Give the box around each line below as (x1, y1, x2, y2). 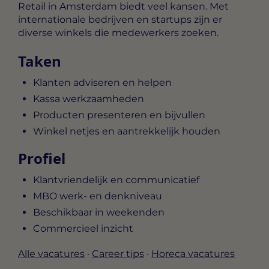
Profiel (18, 148, 65, 169)
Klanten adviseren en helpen (33, 77, 172, 89)
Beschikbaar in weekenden (33, 207, 165, 219)
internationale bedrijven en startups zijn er (18, 13, 222, 25)
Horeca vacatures (151, 248, 235, 260)
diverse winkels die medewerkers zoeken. (18, 26, 219, 38)
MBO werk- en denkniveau (33, 190, 162, 202)
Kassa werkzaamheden (33, 93, 144, 105)
